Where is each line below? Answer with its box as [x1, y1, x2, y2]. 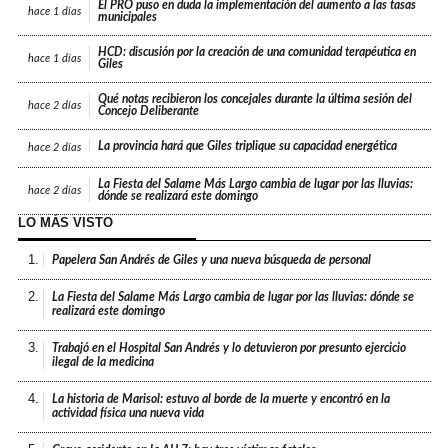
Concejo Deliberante [98, 105, 200, 118]
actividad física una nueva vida [52, 407, 205, 420]
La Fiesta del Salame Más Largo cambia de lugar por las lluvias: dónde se [52, 291, 415, 304]
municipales [98, 11, 158, 24]
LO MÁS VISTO [17, 215, 113, 231]
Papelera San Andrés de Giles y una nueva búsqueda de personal [52, 254, 372, 267]
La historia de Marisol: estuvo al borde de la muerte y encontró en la [52, 393, 391, 406]
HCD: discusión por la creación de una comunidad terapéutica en [98, 46, 417, 59]
